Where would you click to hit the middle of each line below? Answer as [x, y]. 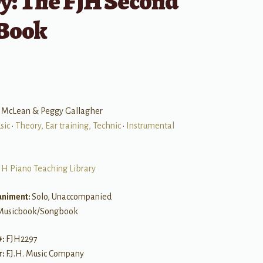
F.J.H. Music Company [45, 254]
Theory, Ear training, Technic [68, 126]
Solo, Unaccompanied [71, 196]
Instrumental [150, 126]
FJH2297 [21, 239]
